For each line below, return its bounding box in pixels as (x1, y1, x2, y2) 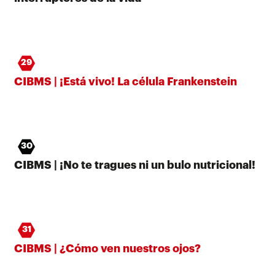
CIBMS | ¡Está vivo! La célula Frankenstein (14, 76, 237, 87)
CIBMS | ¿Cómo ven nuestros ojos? (14, 242, 201, 254)
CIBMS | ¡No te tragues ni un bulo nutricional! (14, 159, 255, 171)
